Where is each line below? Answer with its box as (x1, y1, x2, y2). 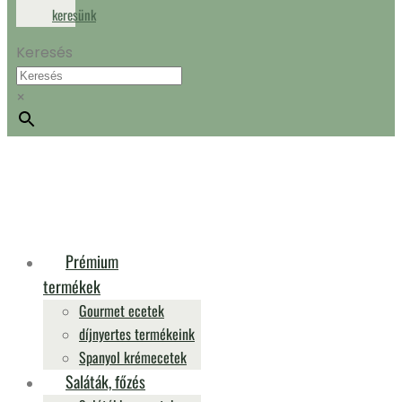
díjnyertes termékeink (79, 323, 195, 345)
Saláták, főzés (66, 370, 145, 393)
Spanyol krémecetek (79, 346, 187, 368)
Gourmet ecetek (79, 300, 164, 321)
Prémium (66, 249, 118, 273)
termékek (43, 275, 100, 298)
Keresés (16, 42, 73, 63)
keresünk (52, 4, 96, 24)
